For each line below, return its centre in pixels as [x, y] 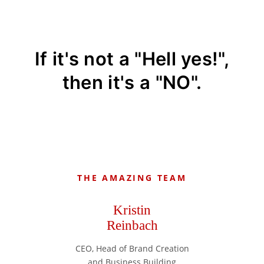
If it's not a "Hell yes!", [132, 58]
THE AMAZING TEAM [132, 178]
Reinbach [132, 225]
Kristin [132, 210]
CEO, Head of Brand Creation [132, 248]
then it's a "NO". [132, 82]
